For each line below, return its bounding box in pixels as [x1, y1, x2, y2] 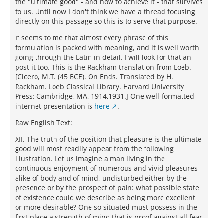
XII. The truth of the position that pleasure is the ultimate [15, 134, 201, 144]
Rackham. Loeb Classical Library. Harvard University [15, 82, 184, 91]
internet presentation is [15, 101, 94, 110]
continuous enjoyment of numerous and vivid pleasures [15, 163, 198, 173]
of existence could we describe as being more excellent [15, 193, 195, 202]
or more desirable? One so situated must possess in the [15, 202, 197, 212]
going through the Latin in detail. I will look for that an [15, 53, 191, 62]
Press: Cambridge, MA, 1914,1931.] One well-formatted [15, 91, 194, 101]
